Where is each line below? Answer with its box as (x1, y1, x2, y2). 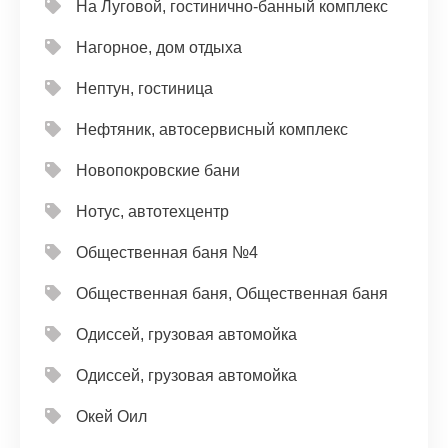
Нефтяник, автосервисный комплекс (76, 121, 348, 138)
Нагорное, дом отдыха (76, 39, 242, 56)
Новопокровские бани (76, 162, 240, 179)
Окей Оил (76, 408, 147, 425)
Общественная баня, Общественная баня (76, 285, 388, 302)
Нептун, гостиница (76, 80, 213, 97)
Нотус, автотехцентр (76, 203, 229, 220)
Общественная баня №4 (76, 244, 258, 261)
